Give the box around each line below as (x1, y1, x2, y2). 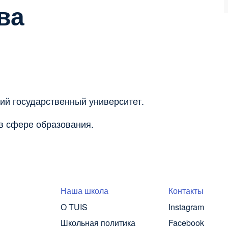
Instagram (168, 201, 204, 213)
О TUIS (61, 201, 88, 213)
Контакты (168, 185, 204, 197)
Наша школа (61, 185, 108, 197)
